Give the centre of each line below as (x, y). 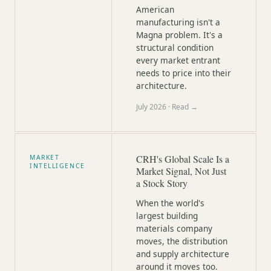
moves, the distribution (182, 241)
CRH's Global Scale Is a (183, 159)
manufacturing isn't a (178, 22)
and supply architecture (183, 254)
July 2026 (151, 107)
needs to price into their (184, 73)
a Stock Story (162, 183)
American (155, 9)
